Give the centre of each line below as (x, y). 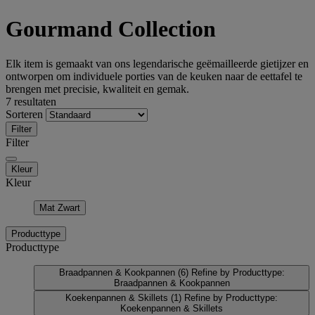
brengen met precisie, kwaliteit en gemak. (97, 89)
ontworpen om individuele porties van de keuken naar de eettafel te (154, 76)
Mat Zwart (60, 207)
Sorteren (26, 114)
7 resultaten (31, 101)
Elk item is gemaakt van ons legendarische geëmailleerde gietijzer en (157, 63)
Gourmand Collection (111, 29)
